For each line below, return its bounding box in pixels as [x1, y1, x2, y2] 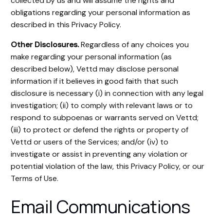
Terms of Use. [11, 173, 59, 183]
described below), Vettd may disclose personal [11, 64, 179, 74]
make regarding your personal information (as [11, 52, 172, 62]
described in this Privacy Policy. [11, 19, 122, 30]
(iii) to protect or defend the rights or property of [11, 125, 189, 135]
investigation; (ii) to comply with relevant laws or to [11, 100, 193, 110]
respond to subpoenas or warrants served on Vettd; [11, 112, 199, 123]
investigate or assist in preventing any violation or [11, 149, 188, 159]
